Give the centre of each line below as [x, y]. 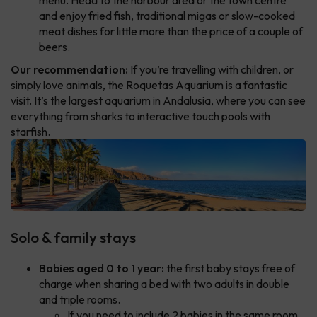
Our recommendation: [69, 69]
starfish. [30, 131]
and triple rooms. [80, 300]
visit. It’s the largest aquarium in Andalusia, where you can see [158, 100]
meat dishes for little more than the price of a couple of [171, 31]
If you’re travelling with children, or [211, 69]
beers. [54, 46]
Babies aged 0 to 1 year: [102, 269]
